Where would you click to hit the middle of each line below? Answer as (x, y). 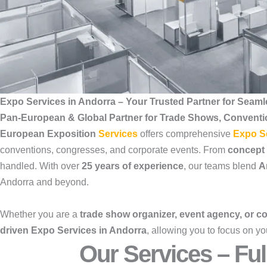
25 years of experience (133, 166)
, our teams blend (221, 166)
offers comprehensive (185, 134)
